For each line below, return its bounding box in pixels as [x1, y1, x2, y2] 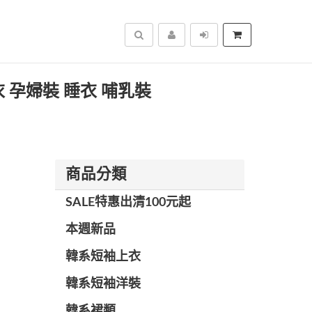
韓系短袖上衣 [65, 251, 141, 263]
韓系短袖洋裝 [65, 278, 141, 290]
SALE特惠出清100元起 [65, 196, 191, 209]
